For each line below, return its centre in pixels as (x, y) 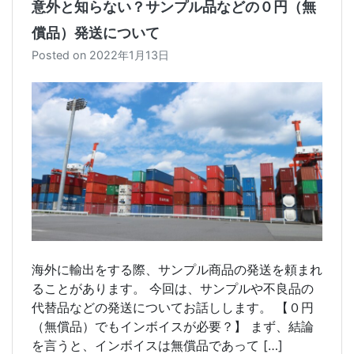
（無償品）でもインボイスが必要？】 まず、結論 (173, 327)
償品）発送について (96, 33)
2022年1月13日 (129, 55)
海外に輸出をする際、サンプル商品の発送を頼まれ (177, 270)
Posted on (60, 55)
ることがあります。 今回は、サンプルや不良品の (173, 289)
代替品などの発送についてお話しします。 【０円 (173, 308)
